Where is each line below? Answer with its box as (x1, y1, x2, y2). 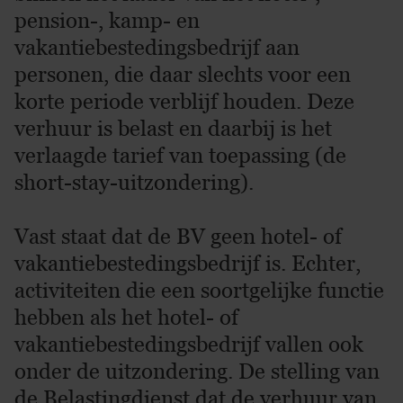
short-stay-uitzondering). (14, 169, 254, 195)
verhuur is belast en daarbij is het (14, 115, 332, 141)
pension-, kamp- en (14, 7, 200, 33)
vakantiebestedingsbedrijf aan (14, 34, 300, 60)
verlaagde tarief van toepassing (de (14, 142, 346, 168)
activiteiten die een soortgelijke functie (14, 277, 384, 303)
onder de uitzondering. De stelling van (14, 358, 380, 384)
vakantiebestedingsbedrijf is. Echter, (14, 250, 361, 276)
